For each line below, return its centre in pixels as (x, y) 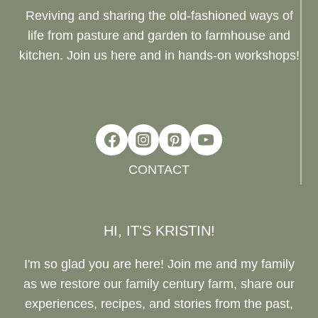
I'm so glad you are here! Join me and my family (159, 264)
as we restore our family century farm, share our (159, 284)
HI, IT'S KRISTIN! (159, 231)
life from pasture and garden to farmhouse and (159, 35)
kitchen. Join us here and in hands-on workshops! (159, 55)
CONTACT (159, 170)
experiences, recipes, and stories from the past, (159, 304)
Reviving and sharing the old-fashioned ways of (159, 15)
